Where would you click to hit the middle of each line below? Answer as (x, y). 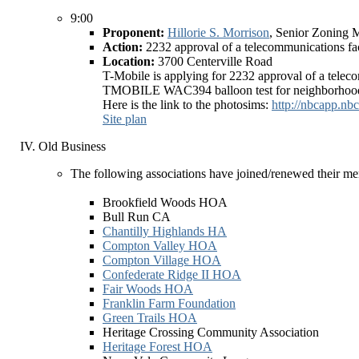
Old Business (72, 146)
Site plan (125, 119)
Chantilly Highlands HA (165, 231)
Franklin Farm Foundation (169, 303)
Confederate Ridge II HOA (172, 274)
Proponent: (135, 32)
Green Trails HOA (150, 318)
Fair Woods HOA (148, 289)
